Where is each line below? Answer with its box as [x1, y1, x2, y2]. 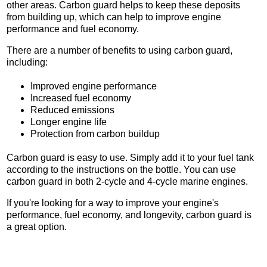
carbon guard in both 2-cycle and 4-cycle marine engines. [7, 176, 248, 187]
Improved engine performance [30, 81, 157, 92]
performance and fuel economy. [7, 24, 139, 35]
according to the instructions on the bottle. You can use [7, 164, 236, 175]
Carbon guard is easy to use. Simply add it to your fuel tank [7, 153, 254, 163]
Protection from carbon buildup [30, 129, 160, 139]
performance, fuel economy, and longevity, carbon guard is [7, 210, 252, 221]
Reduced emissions [30, 105, 114, 116]
